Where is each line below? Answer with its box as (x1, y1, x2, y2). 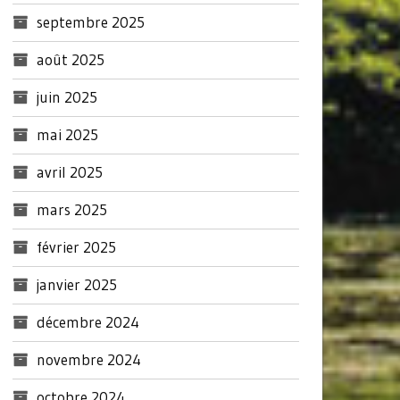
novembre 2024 (36, 349, 141, 369)
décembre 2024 (36, 312, 139, 331)
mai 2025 (36, 124, 98, 144)
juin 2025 (36, 87, 97, 106)
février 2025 (36, 237, 116, 256)
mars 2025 (36, 199, 107, 219)
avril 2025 (36, 162, 103, 181)
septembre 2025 (36, 12, 145, 31)
